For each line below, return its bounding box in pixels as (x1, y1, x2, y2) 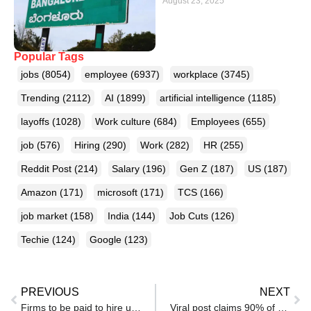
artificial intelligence (160, 92, 248, 103)
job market (21, 210, 70, 221)
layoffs (21, 115, 52, 127)
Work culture (95, 115, 153, 127)
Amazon (21, 186, 60, 198)
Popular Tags (14, 50, 84, 62)
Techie (21, 233, 52, 245)
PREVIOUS (21, 286, 79, 299)
